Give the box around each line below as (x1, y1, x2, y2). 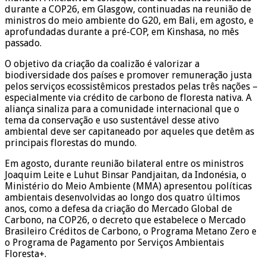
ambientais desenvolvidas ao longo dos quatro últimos (5, 191, 240, 203)
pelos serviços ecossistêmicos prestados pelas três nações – (5, 80, 258, 92)
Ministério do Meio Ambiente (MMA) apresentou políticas (5, 180, 252, 192)
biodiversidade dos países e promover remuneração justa (5, 69, 252, 81)
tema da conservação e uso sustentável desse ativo (5, 114, 219, 126)
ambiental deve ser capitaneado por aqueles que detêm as (5, 125, 254, 137)
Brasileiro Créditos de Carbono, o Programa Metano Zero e (5, 225, 256, 237)
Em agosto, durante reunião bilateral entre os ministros (5, 157, 243, 169)
